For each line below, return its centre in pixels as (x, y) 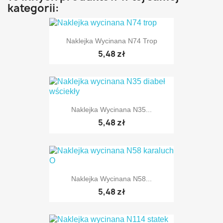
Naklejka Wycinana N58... (111, 178)
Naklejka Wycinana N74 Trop (111, 41)
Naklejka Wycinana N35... (111, 110)
